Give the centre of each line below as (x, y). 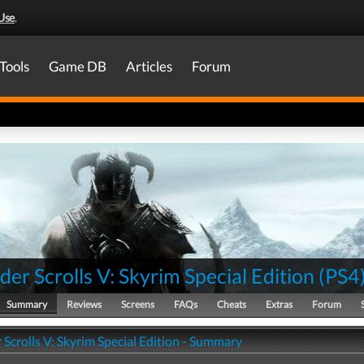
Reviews (84, 304)
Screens (138, 304)
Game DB (78, 66)
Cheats (232, 304)
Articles (149, 66)
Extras (279, 304)
